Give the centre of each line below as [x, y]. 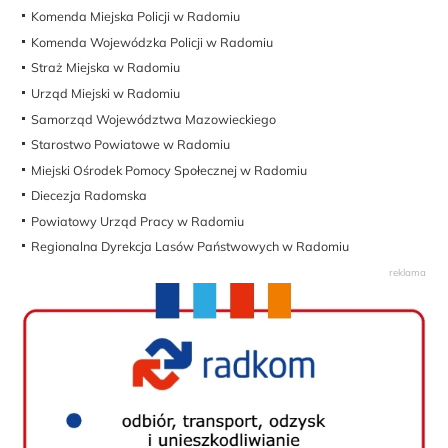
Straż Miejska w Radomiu [106, 67]
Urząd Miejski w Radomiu [106, 92]
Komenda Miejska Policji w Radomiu [136, 16]
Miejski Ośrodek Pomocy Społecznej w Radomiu [169, 169]
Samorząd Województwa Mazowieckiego [154, 118]
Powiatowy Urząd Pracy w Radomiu [138, 220]
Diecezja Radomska [89, 195]
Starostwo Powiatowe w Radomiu [131, 144]
